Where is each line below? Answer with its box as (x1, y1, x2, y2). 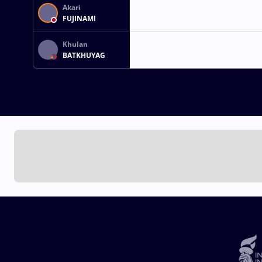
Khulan (63, 39, 88, 50)
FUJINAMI (63, 13, 96, 24)
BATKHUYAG (63, 50, 105, 61)
